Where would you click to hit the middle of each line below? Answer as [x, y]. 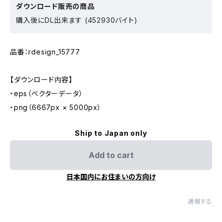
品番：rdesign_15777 [45, 52]
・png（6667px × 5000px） [56, 108]
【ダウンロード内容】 [42, 80]
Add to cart [111, 155]
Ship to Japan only [111, 133]
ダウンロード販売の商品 [55, 6]
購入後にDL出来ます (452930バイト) [77, 20]
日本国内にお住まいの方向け [111, 177]
